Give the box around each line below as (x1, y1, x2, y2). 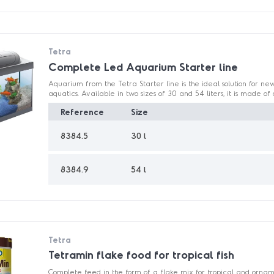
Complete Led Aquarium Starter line (48, 59, 239, 73)
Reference (61, 106, 105, 117)
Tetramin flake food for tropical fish (48, 248, 235, 262)
